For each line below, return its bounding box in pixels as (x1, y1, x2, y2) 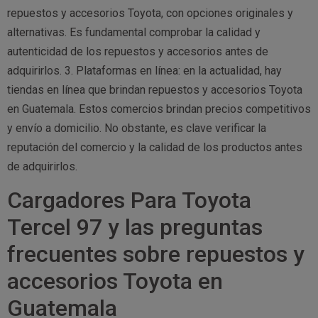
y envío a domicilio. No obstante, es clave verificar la (7, 121, 266, 136)
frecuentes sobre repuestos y (7, 240, 305, 268)
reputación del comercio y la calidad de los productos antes (7, 141, 302, 155)
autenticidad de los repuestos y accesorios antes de (7, 45, 268, 59)
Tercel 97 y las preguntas (7, 213, 263, 241)
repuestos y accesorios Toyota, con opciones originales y (7, 6, 293, 21)
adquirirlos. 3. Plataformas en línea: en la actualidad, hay (7, 64, 282, 78)
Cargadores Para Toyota (7, 186, 251, 214)
